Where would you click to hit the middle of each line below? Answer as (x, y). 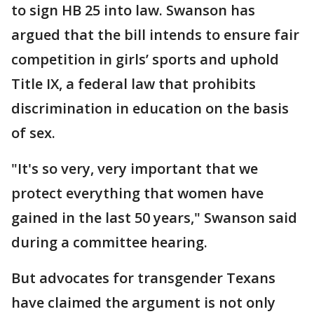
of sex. (33, 133)
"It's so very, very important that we (135, 169)
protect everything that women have (137, 193)
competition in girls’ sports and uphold (145, 60)
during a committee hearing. (109, 243)
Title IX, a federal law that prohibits (134, 84)
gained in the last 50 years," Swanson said (154, 218)
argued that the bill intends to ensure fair (155, 35)
